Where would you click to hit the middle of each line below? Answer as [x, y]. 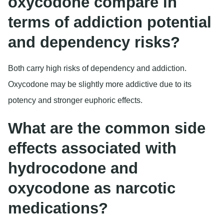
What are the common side [107, 128]
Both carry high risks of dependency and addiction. [97, 68]
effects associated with [92, 148]
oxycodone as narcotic [92, 188]
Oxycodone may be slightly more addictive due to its [100, 84]
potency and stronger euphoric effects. [75, 100]
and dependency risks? [94, 42]
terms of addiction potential [110, 22]
